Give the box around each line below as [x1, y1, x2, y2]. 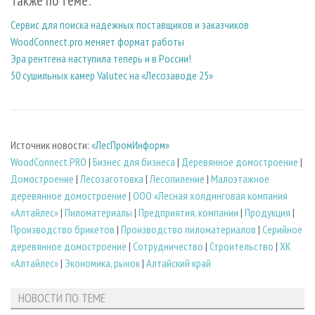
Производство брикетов [11, 221, 115, 236]
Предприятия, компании [139, 205, 238, 219]
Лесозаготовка [80, 171, 143, 186]
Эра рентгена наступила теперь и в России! [11, 51, 191, 66]
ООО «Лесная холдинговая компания [133, 188, 288, 202]
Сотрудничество [133, 238, 203, 253]
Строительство [210, 238, 274, 253]
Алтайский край [146, 255, 211, 270]
